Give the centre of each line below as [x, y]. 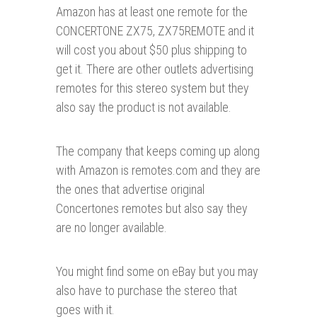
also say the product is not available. [144, 108]
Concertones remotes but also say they [152, 209]
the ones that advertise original [130, 190]
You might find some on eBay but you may [157, 272]
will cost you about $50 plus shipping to [151, 50]
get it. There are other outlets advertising [155, 69]
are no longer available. [111, 228]
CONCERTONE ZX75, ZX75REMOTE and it [155, 31]
